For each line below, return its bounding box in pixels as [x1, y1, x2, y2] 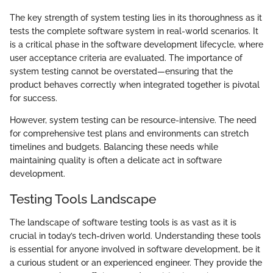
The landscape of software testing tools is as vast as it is [10, 217, 236, 227]
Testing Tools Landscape [10, 191, 156, 207]
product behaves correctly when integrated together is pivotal [10, 80, 260, 90]
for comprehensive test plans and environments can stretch [10, 129, 249, 138]
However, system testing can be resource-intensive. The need [10, 115, 257, 125]
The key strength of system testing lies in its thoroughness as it [10, 13, 262, 23]
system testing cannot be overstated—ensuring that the [10, 66, 233, 76]
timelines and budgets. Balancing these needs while [10, 142, 218, 152]
